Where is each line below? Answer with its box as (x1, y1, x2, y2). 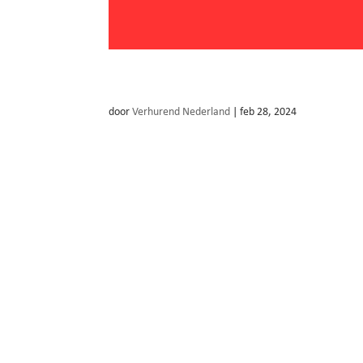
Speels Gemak (109, 71, 241, 97)
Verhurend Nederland (132, 106, 231, 119)
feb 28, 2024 (240, 106, 297, 119)
